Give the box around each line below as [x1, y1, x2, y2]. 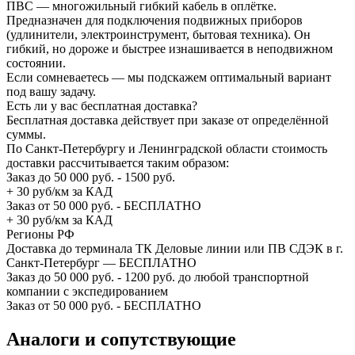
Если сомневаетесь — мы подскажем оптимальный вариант [6, 70, 331, 84]
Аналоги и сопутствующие [6, 328, 236, 349]
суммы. [6, 127, 46, 141]
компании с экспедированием [6, 284, 168, 298]
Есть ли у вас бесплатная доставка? [6, 98, 197, 113]
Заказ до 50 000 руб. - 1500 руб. [6, 170, 175, 184]
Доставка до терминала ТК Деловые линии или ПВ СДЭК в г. [6, 241, 343, 255]
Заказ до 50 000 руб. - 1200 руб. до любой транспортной [6, 269, 309, 284]
